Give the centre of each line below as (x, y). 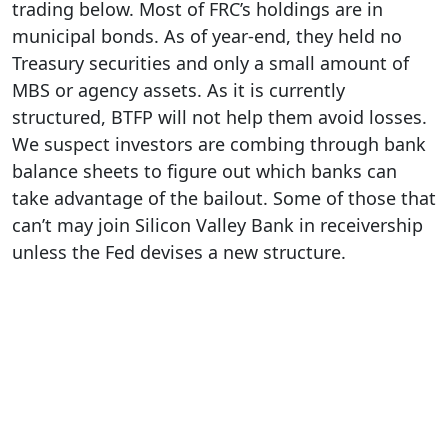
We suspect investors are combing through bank (219, 143)
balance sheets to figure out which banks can (204, 170)
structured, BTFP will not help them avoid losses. (219, 116)
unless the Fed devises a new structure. (179, 251)
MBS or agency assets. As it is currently (178, 89)
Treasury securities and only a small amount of (210, 62)
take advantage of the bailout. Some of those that (224, 197)
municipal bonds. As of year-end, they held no (207, 35)
